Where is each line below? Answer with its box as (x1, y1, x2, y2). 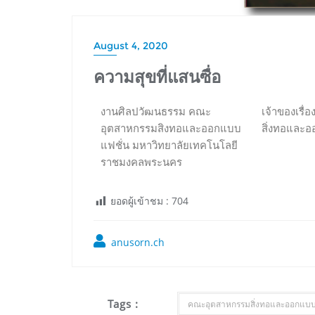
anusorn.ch (108, 236, 165, 250)
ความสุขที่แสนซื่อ (94, 66, 221, 87)
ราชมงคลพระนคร (101, 156, 182, 169)
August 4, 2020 (94, 39, 168, 53)
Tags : (107, 297, 139, 311)
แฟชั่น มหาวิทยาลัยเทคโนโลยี (101, 139, 238, 153)
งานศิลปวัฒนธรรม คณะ (101, 105, 211, 119)
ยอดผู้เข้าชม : (110, 194, 169, 208)
